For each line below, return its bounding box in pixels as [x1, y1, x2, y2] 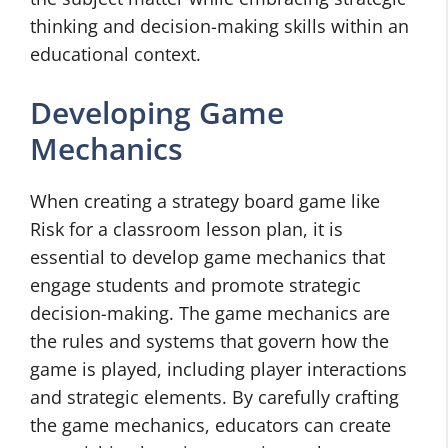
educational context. [30, 42, 201, 66]
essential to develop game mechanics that [30, 245, 385, 269]
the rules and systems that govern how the [30, 329, 389, 353]
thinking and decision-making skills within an [30, 14, 409, 38]
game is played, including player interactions [30, 357, 407, 381]
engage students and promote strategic [30, 273, 361, 297]
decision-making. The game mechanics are [30, 301, 390, 325]
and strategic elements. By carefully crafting [30, 385, 399, 409]
